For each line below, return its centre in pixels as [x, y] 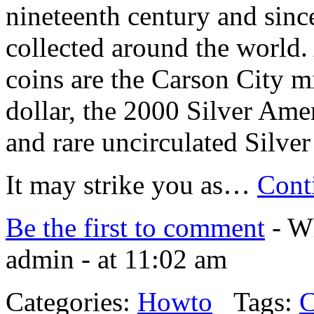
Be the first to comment [135, 228]
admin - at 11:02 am [116, 259]
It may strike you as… [131, 185]
